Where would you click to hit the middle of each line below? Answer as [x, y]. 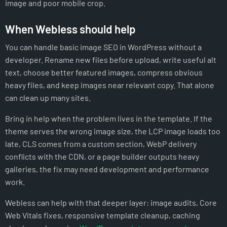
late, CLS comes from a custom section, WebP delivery [101, 144]
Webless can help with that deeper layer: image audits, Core [111, 203]
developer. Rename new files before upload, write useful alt [111, 60]
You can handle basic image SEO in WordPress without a [103, 47]
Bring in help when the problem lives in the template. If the [109, 119]
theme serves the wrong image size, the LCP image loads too [113, 131]
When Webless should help [70, 29]
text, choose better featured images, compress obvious [104, 72]
